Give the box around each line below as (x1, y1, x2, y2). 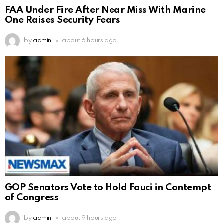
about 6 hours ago (62, 37, 117, 44)
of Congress (5, 192, 59, 202)
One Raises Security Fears (5, 15, 120, 25)
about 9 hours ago (62, 214, 117, 221)
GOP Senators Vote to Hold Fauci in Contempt (5, 182, 211, 192)
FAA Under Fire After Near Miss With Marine (5, 5, 206, 15)
